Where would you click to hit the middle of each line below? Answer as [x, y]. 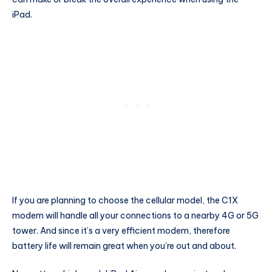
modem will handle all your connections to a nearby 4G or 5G [135, 215]
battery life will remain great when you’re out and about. [124, 246]
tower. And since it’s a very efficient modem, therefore [121, 230]
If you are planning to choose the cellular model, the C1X [125, 200]
